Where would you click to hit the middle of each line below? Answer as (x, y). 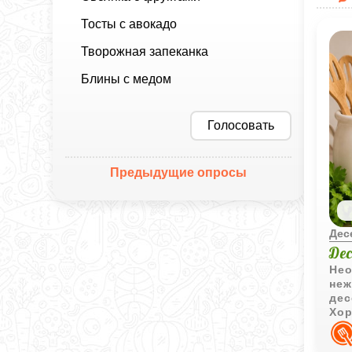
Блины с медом (126, 79)
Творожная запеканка (145, 51)
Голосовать (241, 125)
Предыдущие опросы (179, 172)
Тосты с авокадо (129, 24)
